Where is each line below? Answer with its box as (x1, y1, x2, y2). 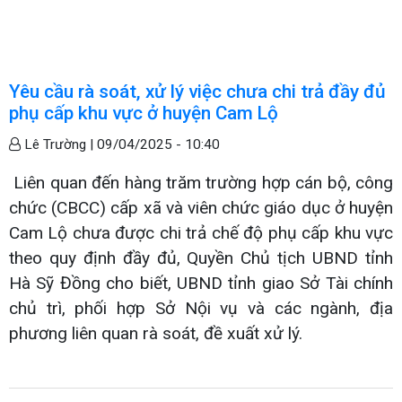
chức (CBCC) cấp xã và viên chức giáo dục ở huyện (9, 197, 393, 218)
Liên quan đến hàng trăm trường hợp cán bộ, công (9, 171, 393, 193)
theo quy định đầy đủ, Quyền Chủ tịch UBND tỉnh (9, 247, 393, 268)
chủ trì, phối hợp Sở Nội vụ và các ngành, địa (9, 297, 393, 319)
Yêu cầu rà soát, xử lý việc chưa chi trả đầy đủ (9, 80, 386, 102)
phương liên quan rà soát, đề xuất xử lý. (9, 322, 302, 344)
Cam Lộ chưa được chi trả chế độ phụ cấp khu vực (9, 222, 393, 243)
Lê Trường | (21, 135, 97, 153)
